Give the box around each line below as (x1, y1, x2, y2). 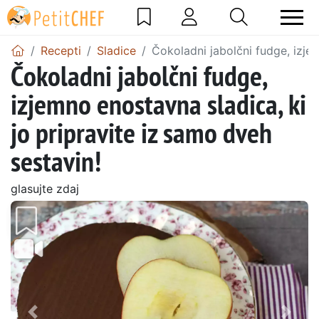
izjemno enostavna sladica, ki (11, 85, 306, 122)
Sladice (97, 43, 136, 58)
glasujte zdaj (11, 181, 79, 196)
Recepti (41, 43, 81, 58)
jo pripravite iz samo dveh (11, 113, 272, 151)
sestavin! (11, 142, 101, 179)
